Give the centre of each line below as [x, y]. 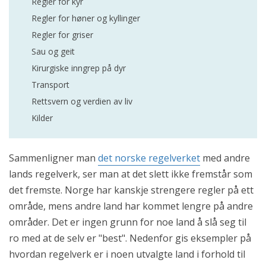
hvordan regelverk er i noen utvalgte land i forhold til [127, 254]
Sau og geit [53, 52]
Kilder [42, 118]
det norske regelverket [149, 158]
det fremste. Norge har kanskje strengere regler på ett [131, 190]
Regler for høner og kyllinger [86, 18]
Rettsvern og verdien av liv [82, 102]
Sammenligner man [53, 158]
